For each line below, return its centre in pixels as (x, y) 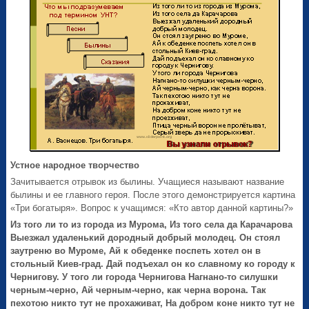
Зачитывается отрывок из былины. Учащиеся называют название (148, 182)
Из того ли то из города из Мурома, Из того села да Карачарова (152, 225)
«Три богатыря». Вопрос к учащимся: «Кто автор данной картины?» (152, 208)
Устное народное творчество (75, 166)
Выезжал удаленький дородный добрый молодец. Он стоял (146, 238)
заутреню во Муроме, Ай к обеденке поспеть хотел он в (136, 251)
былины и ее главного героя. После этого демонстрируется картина (153, 195)
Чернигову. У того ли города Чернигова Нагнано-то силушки (144, 277)
